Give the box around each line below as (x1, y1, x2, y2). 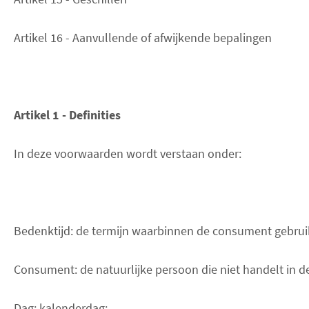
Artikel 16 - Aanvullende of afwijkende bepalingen (14, 29, 272, 46)
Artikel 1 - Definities (14, 106, 121, 123)
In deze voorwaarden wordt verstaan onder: (14, 145, 241, 161)
